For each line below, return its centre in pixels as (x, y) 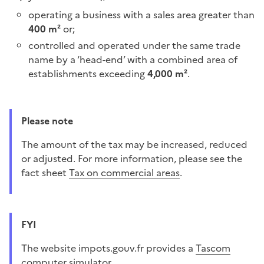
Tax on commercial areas (124, 172)
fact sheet (45, 172)
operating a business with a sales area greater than (141, 14)
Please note (50, 121)
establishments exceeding (88, 73)
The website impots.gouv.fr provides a (111, 248)
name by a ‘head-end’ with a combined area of (133, 59)
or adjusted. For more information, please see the (132, 158)
